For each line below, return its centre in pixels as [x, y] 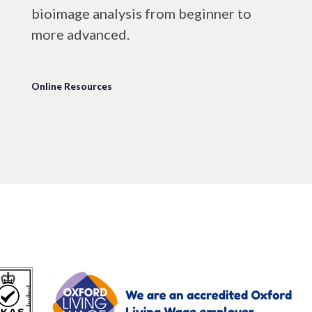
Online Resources [71, 86]
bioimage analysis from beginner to [141, 13]
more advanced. [80, 34]
